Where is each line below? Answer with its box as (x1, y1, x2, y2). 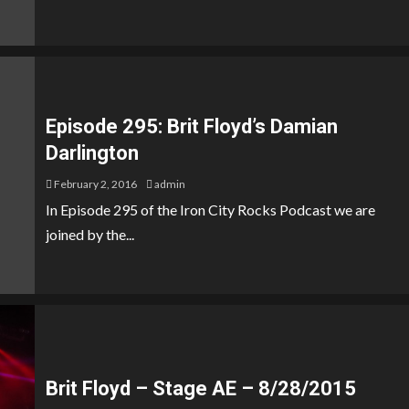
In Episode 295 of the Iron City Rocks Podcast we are (46, 201, 375, 218)
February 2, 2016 (52, 177, 137, 191)
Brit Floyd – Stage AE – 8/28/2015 (46, 376, 356, 400)
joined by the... (46, 225, 134, 243)
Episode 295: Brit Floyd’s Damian (46, 115, 338, 138)
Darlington (46, 142, 139, 164)
